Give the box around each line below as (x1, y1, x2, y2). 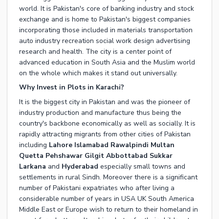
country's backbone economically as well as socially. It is (19, 119, 196, 129)
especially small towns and (98, 162, 185, 172)
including (19, 140, 49, 150)
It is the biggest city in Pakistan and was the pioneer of (19, 97, 190, 107)
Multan (149, 140, 175, 150)
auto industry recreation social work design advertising (19, 36, 190, 46)
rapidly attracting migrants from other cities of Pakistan (19, 130, 191, 139)
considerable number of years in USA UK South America (19, 194, 194, 204)
